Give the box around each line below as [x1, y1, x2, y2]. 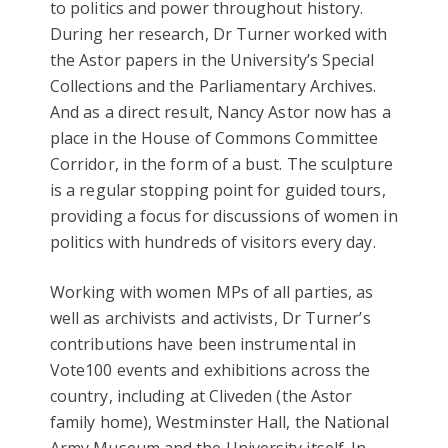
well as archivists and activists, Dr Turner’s [50, 306, 371, 329]
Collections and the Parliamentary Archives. [50, 74, 377, 97]
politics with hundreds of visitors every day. [50, 230, 376, 253]
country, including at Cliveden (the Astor [50, 384, 353, 407]
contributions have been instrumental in [50, 332, 357, 355]
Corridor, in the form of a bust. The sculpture [50, 152, 393, 175]
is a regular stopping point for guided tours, [50, 178, 386, 201]
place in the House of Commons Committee [50, 126, 379, 149]
